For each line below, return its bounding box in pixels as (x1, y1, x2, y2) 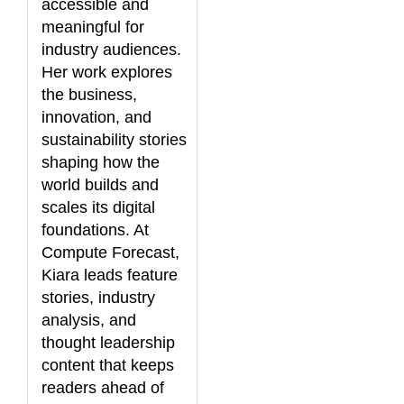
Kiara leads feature (41, 265, 178, 284)
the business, (41, 85, 137, 104)
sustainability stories (41, 130, 187, 149)
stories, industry (41, 288, 155, 307)
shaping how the (41, 152, 160, 171)
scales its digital (41, 197, 155, 216)
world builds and (41, 175, 159, 194)
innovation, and (41, 107, 151, 126)
